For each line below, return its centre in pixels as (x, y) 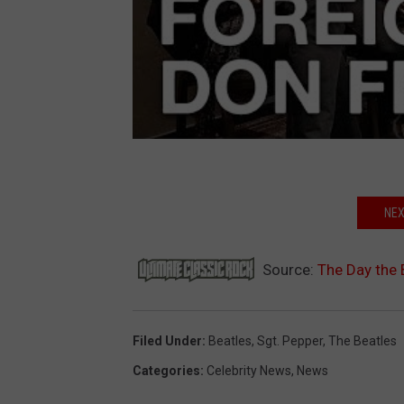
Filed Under (167, 341)
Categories (166, 371)
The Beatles (363, 341)
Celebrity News (249, 371)
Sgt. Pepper (290, 341)
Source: (288, 270)
